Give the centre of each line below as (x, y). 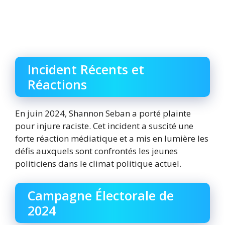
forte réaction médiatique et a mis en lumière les (112, 139)
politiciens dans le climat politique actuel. (98, 164)
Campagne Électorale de (101, 195)
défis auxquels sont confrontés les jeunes (96, 151)
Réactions (57, 85)
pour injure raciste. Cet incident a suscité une (104, 126)
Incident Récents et (86, 70)
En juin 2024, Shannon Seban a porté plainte (103, 114)
